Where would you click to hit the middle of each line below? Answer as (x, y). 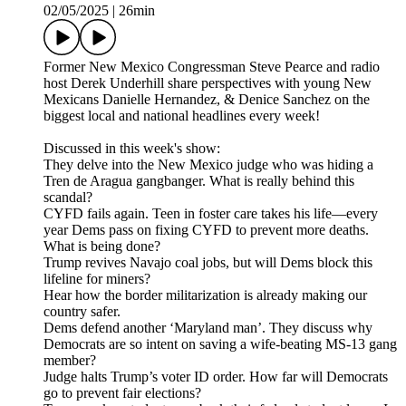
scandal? (68, 198)
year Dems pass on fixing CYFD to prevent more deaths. (206, 230)
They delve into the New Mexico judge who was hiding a (208, 165)
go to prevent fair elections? (122, 393)
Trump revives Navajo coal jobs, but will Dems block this (208, 263)
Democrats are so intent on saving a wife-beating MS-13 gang (220, 344)
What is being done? (102, 246)
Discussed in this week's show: (132, 149)
